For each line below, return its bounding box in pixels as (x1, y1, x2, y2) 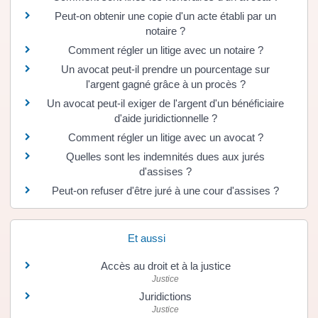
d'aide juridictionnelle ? (114, 112, 217, 124)
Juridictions (139, 290, 192, 303)
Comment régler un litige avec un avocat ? (67, 131, 263, 143)
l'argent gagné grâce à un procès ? (85, 78, 246, 90)
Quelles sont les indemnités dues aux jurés (66, 150, 265, 163)
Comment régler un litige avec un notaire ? (67, 44, 263, 56)
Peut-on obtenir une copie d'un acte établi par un (55, 10, 276, 22)
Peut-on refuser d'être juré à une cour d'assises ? (52, 185, 279, 197)
